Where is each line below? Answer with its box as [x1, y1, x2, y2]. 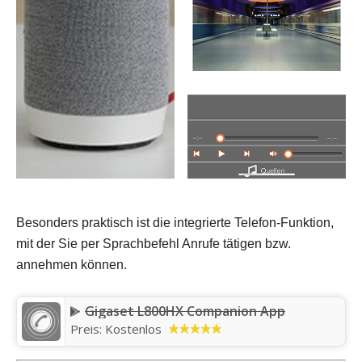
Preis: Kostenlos [70, 320, 162, 337]
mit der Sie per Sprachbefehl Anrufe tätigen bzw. [16, 236, 291, 250]
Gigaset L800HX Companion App [85, 301, 285, 320]
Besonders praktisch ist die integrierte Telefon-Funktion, [16, 215, 334, 229]
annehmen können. [16, 257, 127, 271]
